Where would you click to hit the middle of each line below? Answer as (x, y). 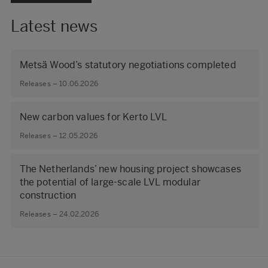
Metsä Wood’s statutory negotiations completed (128, 65)
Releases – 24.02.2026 (59, 214)
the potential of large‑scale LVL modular (110, 182)
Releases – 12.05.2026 (58, 135)
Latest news (54, 27)
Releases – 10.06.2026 (59, 83)
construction (48, 196)
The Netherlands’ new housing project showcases (130, 169)
